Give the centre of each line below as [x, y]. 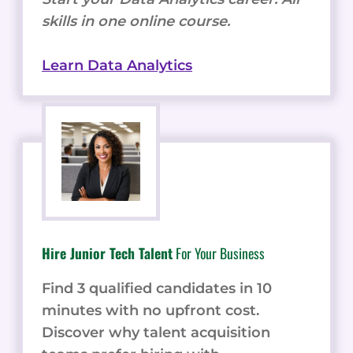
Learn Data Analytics [117, 65]
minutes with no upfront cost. [150, 310]
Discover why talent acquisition [156, 332]
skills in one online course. [136, 21]
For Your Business [219, 253]
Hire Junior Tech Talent [107, 253]
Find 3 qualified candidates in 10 [157, 288]
